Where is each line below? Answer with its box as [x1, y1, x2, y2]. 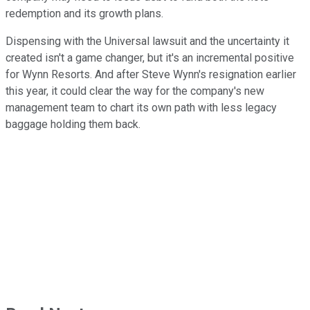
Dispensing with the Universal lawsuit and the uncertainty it [6, 34, 289, 48]
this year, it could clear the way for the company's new [6, 84, 264, 98]
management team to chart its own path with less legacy [6, 100, 277, 114]
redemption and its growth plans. [6, 6, 166, 20]
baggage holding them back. [6, 117, 143, 131]
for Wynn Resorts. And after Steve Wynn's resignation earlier [6, 67, 296, 81]
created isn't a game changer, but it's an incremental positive [6, 51, 294, 64]
